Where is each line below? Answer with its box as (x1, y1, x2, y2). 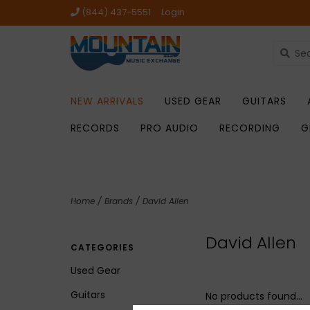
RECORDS (71, 121, 120, 135)
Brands (104, 195, 133, 207)
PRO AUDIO (140, 121, 199, 135)
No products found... (206, 289, 302, 303)
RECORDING (219, 121, 280, 135)
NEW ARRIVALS (71, 94, 144, 108)
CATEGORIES (71, 241, 134, 253)
